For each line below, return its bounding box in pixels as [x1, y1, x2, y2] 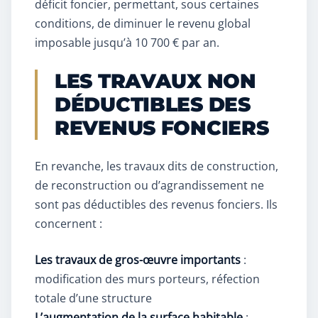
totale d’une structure [35, 290, 152, 307]
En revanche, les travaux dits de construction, [35, 158, 278, 175]
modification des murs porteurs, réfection [35, 271, 260, 287]
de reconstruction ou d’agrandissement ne [35, 177, 264, 194]
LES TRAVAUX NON [55, 69, 256, 94]
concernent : [35, 216, 102, 232]
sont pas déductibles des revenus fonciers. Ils [35, 197, 278, 213]
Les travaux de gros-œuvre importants [35, 252, 241, 268]
